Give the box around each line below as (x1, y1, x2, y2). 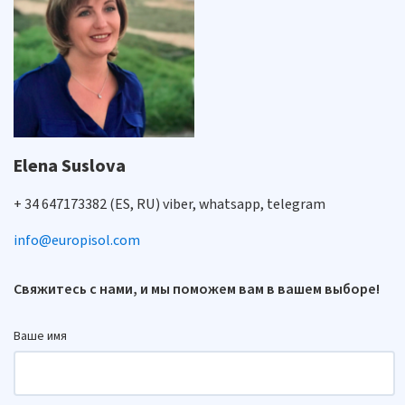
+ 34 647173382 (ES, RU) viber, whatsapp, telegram (14, 193, 325, 214)
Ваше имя (14, 326, 67, 345)
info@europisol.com (14, 230, 140, 250)
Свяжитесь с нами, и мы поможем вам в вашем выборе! (14, 278, 380, 299)
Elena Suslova (14, 153, 126, 179)
